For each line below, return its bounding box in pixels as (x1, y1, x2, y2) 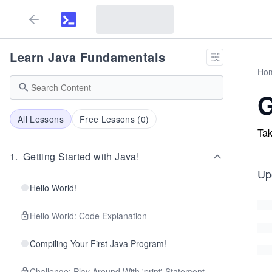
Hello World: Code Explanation (30, 209, 147, 222)
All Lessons (18, 113, 64, 125)
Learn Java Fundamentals (10, 48, 166, 66)
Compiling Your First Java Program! (30, 237, 166, 250)
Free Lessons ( (79, 113, 141, 125)
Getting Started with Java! (22, 149, 140, 163)
